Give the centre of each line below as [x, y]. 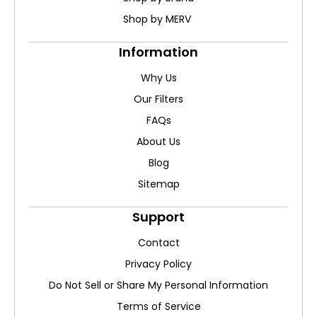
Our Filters [158, 99]
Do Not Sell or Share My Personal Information [158, 285]
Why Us [158, 77]
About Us [158, 141]
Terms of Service [158, 306]
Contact [158, 242]
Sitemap [158, 184]
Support [158, 217]
